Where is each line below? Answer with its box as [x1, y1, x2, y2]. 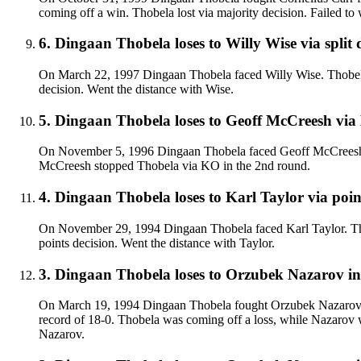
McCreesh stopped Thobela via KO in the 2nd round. [39, 159, 310, 173]
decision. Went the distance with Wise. [39, 82, 234, 97]
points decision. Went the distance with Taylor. [39, 235, 275, 250]
